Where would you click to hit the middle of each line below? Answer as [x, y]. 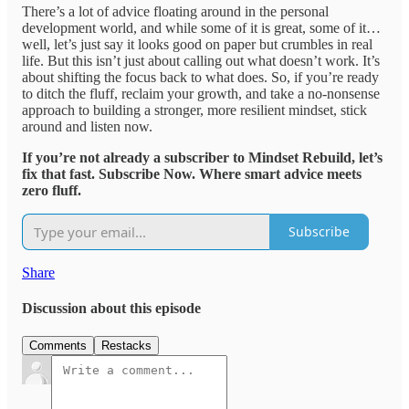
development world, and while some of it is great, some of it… [201, 27]
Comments [58, 346]
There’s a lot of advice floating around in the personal [175, 11]
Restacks [126, 346]
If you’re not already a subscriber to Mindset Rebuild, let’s [202, 157]
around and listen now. [87, 126]
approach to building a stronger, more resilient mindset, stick [194, 110]
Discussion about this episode [111, 309]
